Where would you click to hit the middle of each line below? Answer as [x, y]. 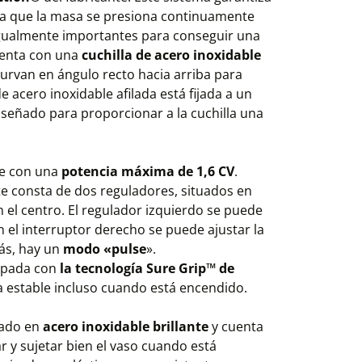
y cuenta [236, 326]
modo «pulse [105, 249]
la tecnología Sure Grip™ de [147, 268]
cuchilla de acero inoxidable [171, 55]
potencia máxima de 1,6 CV [148, 171]
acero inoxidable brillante [126, 326]
